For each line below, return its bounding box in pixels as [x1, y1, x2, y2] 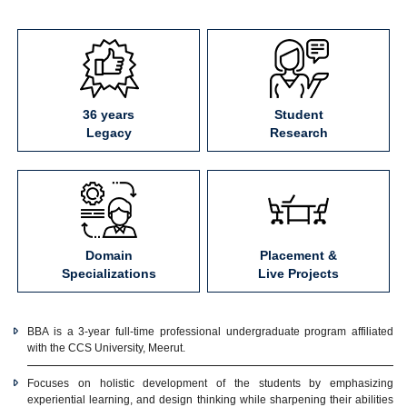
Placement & [260, 248, 337, 263]
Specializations [61, 266, 156, 281]
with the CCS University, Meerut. [27, 342, 185, 354]
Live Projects [258, 266, 339, 281]
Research [269, 125, 328, 140]
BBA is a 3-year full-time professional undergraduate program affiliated [27, 325, 393, 338]
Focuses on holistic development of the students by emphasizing [27, 377, 393, 390]
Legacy [85, 125, 132, 140]
